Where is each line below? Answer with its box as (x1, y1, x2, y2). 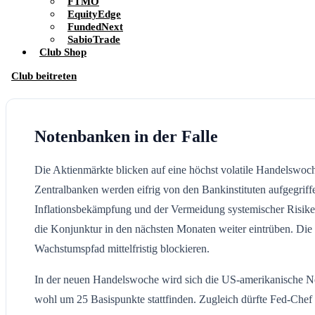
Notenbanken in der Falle (34, 127, 218, 146)
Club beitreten (11, 70, 77, 82)
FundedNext (67, 20, 123, 32)
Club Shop (39, 46, 86, 58)
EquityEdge (67, 8, 121, 20)
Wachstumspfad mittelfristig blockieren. (34, 242, 210, 255)
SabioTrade (67, 33, 120, 45)
